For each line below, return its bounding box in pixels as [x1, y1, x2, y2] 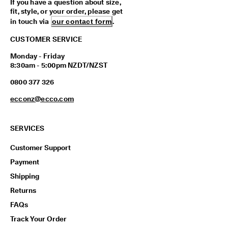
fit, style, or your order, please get [10, 7, 123, 16]
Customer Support [10, 144, 71, 152]
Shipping [10, 172, 39, 181]
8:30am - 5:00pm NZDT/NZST [10, 61, 107, 70]
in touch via [10, 17, 51, 26]
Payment [10, 158, 39, 166]
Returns [10, 186, 36, 195]
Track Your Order [10, 215, 67, 223]
